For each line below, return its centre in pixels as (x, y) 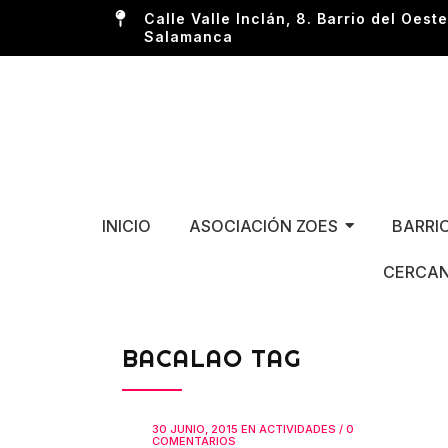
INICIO (126, 225)
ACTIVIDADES (297, 428)
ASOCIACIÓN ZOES (263, 225)
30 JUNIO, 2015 (195, 428)
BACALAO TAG (211, 357)
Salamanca (188, 36)
